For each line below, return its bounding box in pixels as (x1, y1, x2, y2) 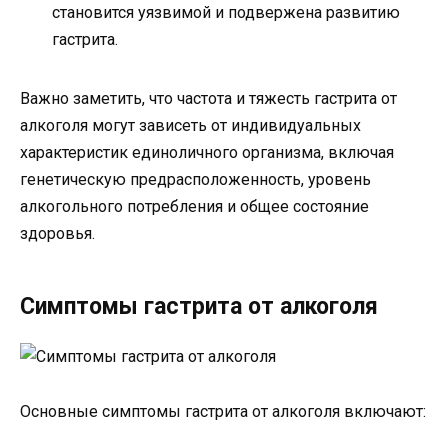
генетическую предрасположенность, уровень (20, 170, 371, 190)
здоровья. (20, 224, 95, 244)
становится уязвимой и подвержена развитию (52, 3, 400, 23)
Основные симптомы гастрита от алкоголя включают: (20, 401, 426, 421)
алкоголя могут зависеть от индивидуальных (20, 116, 361, 136)
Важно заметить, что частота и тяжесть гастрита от (20, 89, 397, 109)
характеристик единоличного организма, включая (20, 143, 394, 163)
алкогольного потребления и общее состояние (20, 197, 369, 217)
